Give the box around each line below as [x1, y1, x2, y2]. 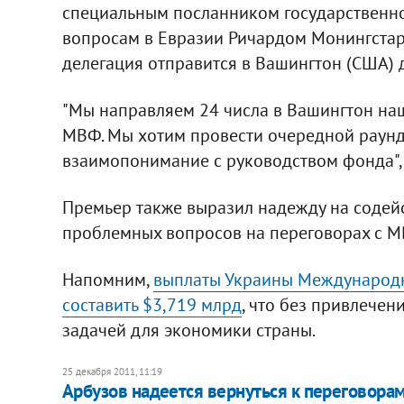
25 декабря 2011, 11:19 [61, 364, 162, 378]
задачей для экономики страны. [61, 317, 316, 342]
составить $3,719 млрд [61, 292, 242, 317]
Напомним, [61, 267, 153, 291]
